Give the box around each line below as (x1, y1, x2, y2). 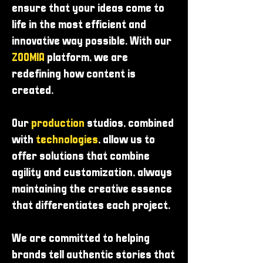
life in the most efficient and (12, 19, 146, 31)
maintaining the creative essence (12, 184, 172, 195)
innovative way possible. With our (12, 36, 171, 47)
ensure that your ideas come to (12, 3, 164, 14)
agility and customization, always (12, 167, 172, 178)
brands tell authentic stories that (12, 249, 175, 261)
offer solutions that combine (12, 151, 150, 162)
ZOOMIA (12, 52, 47, 63)
